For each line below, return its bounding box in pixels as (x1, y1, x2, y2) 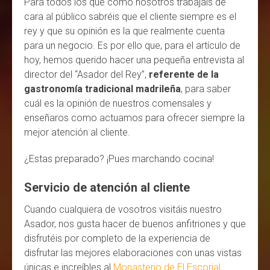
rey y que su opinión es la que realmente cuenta (24, 25, 225, 37)
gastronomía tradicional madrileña (24, 83, 181, 95)
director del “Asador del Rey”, (24, 68, 149, 80)
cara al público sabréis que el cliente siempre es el (24, 10, 236, 22)
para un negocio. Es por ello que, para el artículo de (24, 39, 240, 51)
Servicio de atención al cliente (24, 180, 190, 195)
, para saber (181, 83, 231, 95)
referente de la (149, 68, 219, 80)
